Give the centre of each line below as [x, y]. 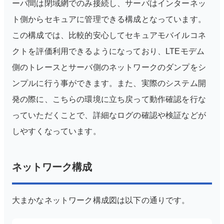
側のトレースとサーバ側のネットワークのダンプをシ [109, 67]
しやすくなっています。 [56, 131]
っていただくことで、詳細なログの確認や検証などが [109, 115]
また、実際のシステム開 [161, 83]
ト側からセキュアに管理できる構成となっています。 [109, 19]
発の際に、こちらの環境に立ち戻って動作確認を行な [109, 99]
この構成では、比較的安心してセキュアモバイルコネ [109, 35]
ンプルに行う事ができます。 [65, 83]
